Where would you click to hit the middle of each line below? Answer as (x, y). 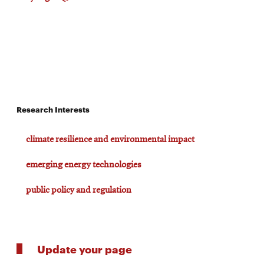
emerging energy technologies (84, 165)
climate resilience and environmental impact (110, 139)
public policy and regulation (79, 190)
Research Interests (53, 109)
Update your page (85, 248)
